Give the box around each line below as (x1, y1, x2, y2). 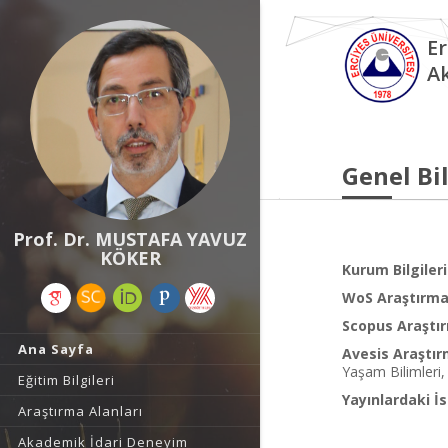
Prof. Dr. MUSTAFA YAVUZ (13, 227, 247, 251)
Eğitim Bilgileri (18, 371, 115, 389)
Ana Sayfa (18, 340, 94, 358)
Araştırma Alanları (18, 402, 143, 420)
